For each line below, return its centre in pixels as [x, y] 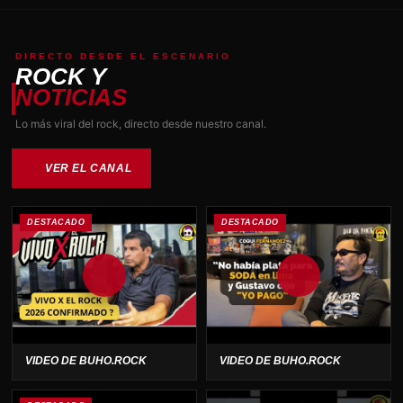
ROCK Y [61, 76]
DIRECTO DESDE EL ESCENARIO [124, 56]
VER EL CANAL [89, 168]
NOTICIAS [72, 97]
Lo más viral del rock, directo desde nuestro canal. [141, 123]
